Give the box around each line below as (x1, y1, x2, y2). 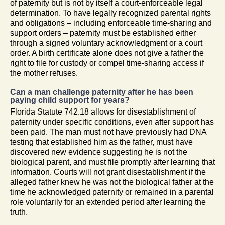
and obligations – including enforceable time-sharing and (10, 18, 212, 27)
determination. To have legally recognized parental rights (10, 8, 211, 17)
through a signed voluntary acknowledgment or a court (10, 38, 202, 47)
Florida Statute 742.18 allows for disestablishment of (10, 107, 196, 116)
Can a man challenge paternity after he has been (10, 87, 193, 96)
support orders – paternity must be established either (10, 28, 196, 37)
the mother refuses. (10, 68, 78, 77)
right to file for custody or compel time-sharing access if (10, 58, 204, 67)
